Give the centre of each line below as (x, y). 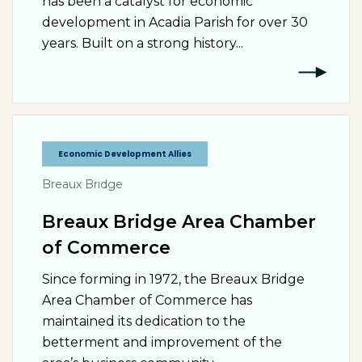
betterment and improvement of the (162, 342)
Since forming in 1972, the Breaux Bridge (173, 279)
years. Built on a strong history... (143, 43)
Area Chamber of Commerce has (147, 300)
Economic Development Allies (125, 154)
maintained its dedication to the (144, 321)
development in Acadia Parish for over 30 (175, 22)
